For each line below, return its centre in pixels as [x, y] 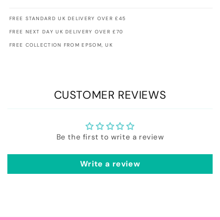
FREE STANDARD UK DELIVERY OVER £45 [68, 19]
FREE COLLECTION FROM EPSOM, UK [61, 45]
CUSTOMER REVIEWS [110, 95]
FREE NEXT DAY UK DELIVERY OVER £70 [67, 32]
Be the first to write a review [110, 137]
